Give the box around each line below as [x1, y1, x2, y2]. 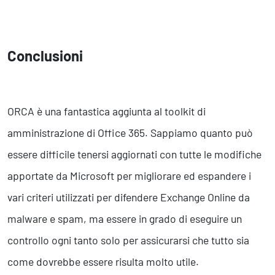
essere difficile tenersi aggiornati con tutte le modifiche [7, 147, 261, 161]
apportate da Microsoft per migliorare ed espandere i [7, 169, 251, 183]
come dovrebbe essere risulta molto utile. [7, 255, 199, 269]
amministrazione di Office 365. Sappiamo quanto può [7, 126, 252, 140]
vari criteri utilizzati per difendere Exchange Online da [7, 190, 250, 204]
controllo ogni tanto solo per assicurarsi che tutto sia [7, 233, 249, 247]
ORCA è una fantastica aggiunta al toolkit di [7, 104, 206, 118]
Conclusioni [7, 47, 83, 65]
